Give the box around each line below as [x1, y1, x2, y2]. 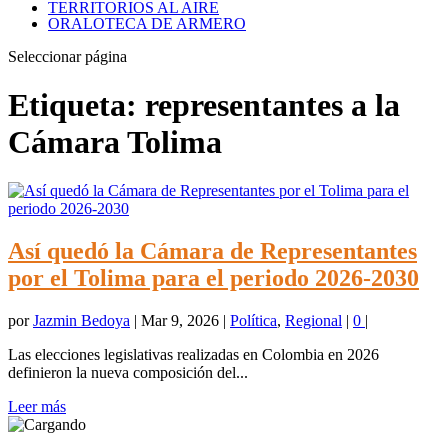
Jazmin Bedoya [33, 312, 130, 330]
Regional [285, 312, 342, 330]
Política [230, 312, 277, 330]
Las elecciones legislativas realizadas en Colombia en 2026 [8, 346, 379, 364]
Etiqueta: [8, 86, 145, 123]
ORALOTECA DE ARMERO [48, 14, 246, 32]
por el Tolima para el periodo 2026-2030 [8, 265, 419, 292]
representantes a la [145, 86, 400, 123]
